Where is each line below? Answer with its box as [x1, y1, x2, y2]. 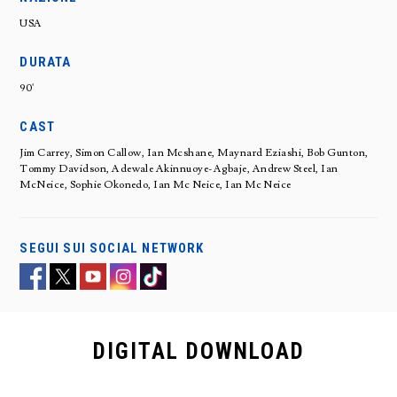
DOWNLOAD [185, 338, 305, 364]
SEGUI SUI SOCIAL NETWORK [19, 239, 205, 256]
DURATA [19, 53, 72, 70]
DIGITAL [92, 338, 186, 364]
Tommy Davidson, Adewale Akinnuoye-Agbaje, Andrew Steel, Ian [19, 161, 339, 175]
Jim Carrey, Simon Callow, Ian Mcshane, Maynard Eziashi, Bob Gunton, [19, 145, 369, 160]
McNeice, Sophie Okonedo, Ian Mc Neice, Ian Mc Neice [19, 177, 292, 191]
